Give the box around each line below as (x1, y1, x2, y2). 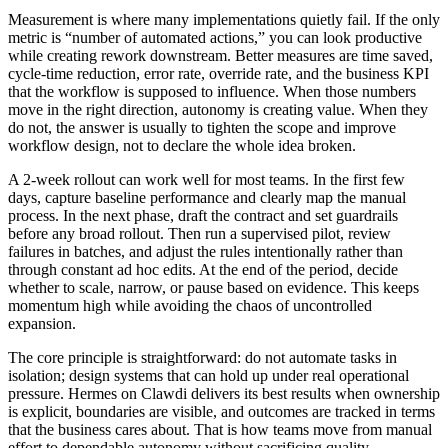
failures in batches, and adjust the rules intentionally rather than (8, 242, 403, 260)
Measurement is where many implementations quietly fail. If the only (8, 10, 440, 28)
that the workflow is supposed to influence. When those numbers (8, 82, 416, 100)
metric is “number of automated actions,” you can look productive (8, 28, 422, 46)
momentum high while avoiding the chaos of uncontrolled (8, 296, 372, 314)
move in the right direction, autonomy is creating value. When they (8, 100, 428, 118)
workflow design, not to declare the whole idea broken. (8, 136, 356, 154)
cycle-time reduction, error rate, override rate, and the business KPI (8, 64, 429, 82)
